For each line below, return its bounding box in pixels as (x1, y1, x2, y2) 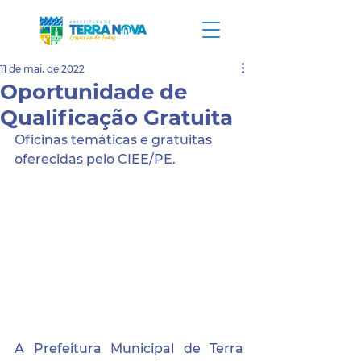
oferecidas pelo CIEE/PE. (15, 151, 176, 167)
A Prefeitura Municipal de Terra (15, 341, 243, 357)
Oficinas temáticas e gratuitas (15, 132, 215, 147)
